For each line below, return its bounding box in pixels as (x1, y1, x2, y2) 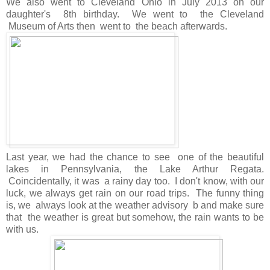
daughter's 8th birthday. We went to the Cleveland (6, 9, 264, 20)
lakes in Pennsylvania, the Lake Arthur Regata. (6, 164, 264, 175)
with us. (6, 224, 39, 235)
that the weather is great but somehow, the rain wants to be (6, 212, 264, 223)
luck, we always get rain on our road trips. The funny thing (6, 188, 264, 199)
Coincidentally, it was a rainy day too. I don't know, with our (6, 176, 264, 187)
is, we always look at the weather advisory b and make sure (6, 200, 264, 211)
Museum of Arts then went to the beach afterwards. (6, 21, 232, 32)
